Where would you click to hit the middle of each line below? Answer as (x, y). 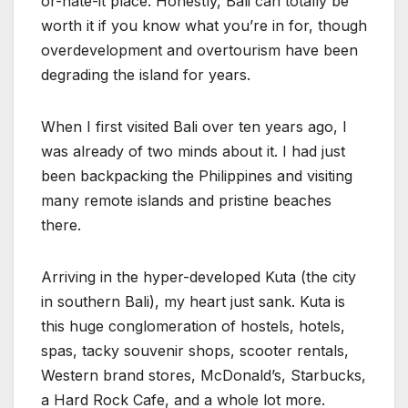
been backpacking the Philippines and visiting (197, 175)
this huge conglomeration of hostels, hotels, (193, 326)
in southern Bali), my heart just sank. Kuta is (193, 301)
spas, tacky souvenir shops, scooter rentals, (195, 350)
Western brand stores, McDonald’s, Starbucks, (204, 375)
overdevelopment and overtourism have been (199, 50)
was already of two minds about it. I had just (193, 151)
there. (61, 224)
